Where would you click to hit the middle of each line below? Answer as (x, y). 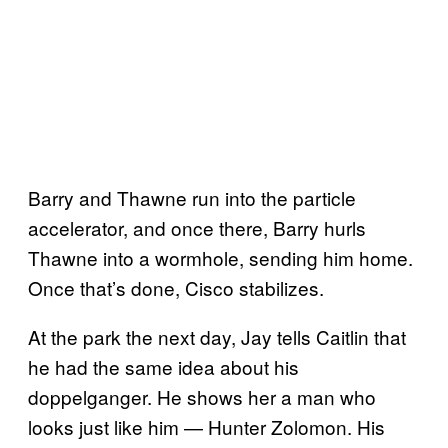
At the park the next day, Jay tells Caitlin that (217, 337)
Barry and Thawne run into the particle (192, 198)
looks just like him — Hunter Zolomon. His (206, 427)
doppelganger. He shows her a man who (202, 397)
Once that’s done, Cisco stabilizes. (176, 288)
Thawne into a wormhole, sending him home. (220, 258)
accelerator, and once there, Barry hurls (197, 228)
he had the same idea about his (163, 367)
